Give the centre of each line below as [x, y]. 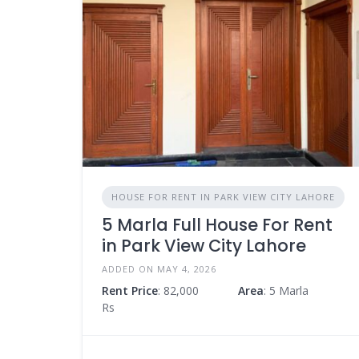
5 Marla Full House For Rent [217, 224]
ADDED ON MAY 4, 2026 [159, 268]
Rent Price [130, 290]
